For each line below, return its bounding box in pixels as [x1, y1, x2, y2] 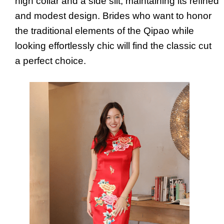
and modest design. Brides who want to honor [15, 10, 211, 21]
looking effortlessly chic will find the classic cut [15, 40, 211, 51]
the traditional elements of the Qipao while [15, 25, 194, 36]
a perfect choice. [15, 55, 86, 66]
